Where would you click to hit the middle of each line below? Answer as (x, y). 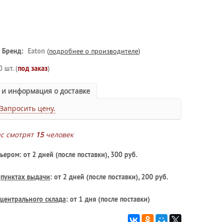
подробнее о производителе (94, 51)
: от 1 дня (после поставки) (108, 199)
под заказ (33, 68)
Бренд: (13, 51)
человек (58, 135)
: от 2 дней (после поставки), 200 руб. (109, 177)
